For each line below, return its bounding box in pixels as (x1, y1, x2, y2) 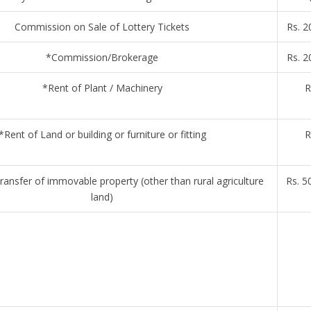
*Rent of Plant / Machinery (42, 81, 162, 94)
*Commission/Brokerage (46, 51, 158, 64)
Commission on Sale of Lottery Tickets (15, 20, 190, 33)
